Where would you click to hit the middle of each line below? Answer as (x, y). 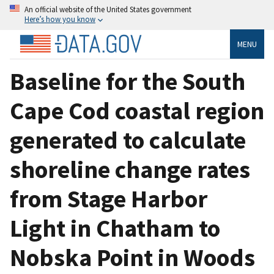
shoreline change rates (130, 169)
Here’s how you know (60, 19)
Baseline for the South (128, 81)
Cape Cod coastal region (137, 110)
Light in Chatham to (115, 228)
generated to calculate (128, 140)
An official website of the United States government (108, 9)
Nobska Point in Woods (132, 257)
